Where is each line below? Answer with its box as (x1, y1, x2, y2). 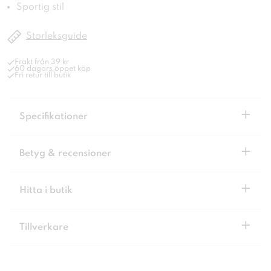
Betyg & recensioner (19, 149, 111, 159)
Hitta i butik (19, 186, 73, 196)
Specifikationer (19, 112, 88, 122)
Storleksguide (26, 31, 87, 42)
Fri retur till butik (15, 71, 71, 80)
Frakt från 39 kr (15, 58, 69, 67)
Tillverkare (19, 223, 68, 233)
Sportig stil (16, 2, 64, 13)
